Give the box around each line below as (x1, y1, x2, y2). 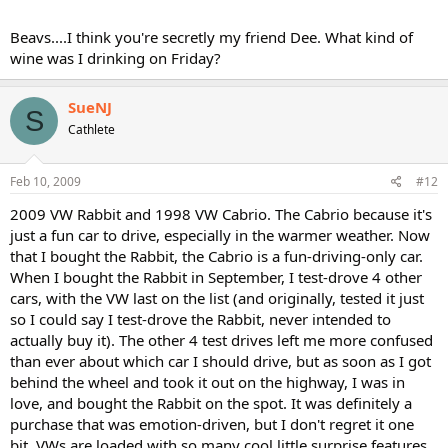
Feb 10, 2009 (10, 172, 81, 190)
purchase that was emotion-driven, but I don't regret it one (10, 413, 414, 434)
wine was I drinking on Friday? (10, 48, 221, 68)
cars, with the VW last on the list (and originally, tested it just (10, 287, 424, 308)
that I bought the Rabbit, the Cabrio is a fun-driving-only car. (10, 245, 423, 266)
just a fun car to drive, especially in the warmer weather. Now (10, 224, 430, 245)
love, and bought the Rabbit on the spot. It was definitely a (10, 392, 412, 413)
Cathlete (68, 121, 115, 138)
